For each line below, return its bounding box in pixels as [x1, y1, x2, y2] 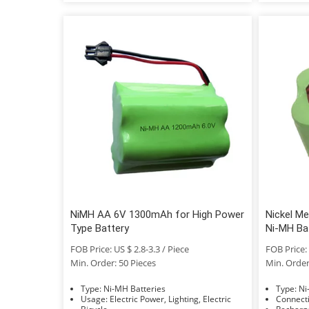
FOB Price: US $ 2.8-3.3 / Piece [70, 242, 189, 255]
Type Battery [70, 221, 129, 235]
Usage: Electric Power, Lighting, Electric [81, 292, 110, 305]
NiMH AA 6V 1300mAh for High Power [70, 208, 244, 221]
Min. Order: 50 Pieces [70, 256, 156, 269]
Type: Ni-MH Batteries [103, 282, 166, 295]
